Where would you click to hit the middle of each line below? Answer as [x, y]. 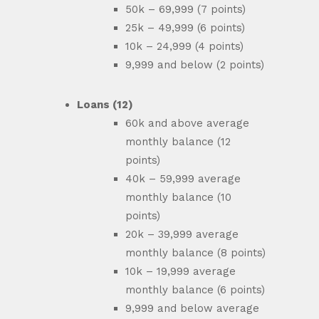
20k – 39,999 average [182, 234]
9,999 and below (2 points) [195, 65]
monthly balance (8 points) [195, 253]
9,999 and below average [192, 308]
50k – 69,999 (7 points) [185, 9]
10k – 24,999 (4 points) [184, 46]
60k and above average [187, 123]
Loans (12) [108, 105]
